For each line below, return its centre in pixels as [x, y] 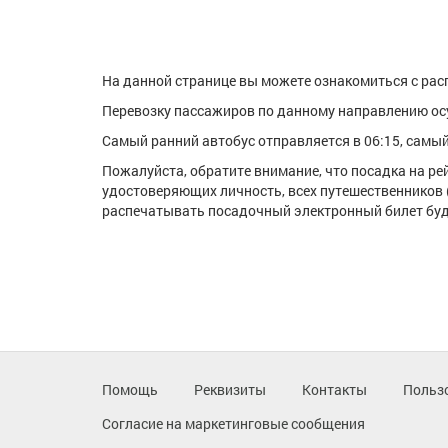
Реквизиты [230, 389]
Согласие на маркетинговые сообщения [233, 423]
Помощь [130, 389]
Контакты [334, 389]
